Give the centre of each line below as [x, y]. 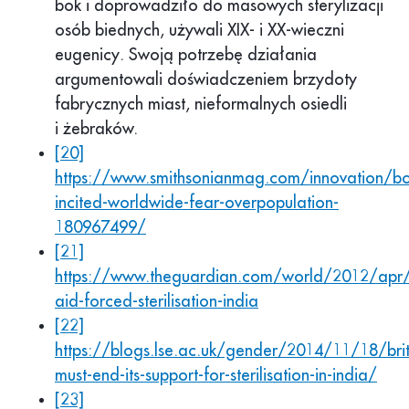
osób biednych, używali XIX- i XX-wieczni [199, 31]
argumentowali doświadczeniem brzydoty [206, 80]
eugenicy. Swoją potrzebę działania [186, 55]
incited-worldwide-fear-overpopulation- [197, 203]
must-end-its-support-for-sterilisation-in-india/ [216, 376]
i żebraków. [96, 129]
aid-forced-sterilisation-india [157, 302]
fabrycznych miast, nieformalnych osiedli [201, 105]
